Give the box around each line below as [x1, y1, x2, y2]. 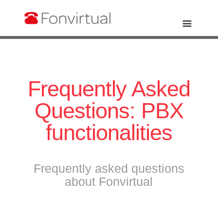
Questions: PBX [34, 98, 183, 123]
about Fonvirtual [65, 175, 153, 188]
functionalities [45, 120, 172, 145]
